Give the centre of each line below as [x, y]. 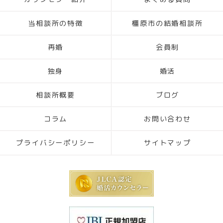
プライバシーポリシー [56, 143]
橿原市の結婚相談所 [167, 23]
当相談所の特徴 [56, 23]
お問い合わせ [167, 119]
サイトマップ [167, 143]
